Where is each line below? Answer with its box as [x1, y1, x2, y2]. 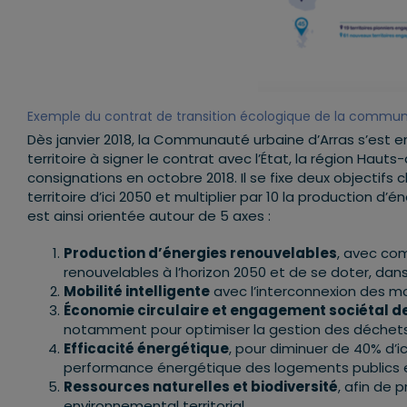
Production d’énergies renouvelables [64, 243, 337, 263]
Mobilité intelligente [64, 282, 210, 302]
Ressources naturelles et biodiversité [64, 377, 338, 397]
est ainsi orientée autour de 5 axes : [27, 206, 271, 226]
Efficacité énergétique [64, 339, 229, 359]
